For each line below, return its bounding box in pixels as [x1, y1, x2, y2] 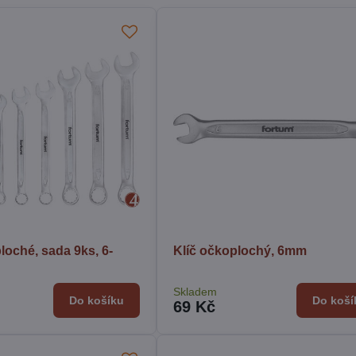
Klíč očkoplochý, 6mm [172, 243, 307, 257]
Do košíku [68, 293, 124, 307]
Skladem [172, 284, 217, 298]
